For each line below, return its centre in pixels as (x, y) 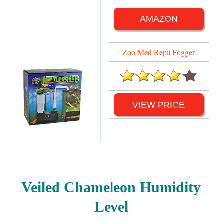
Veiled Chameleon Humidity (111, 187)
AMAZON (159, 19)
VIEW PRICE (159, 104)
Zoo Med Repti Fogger (159, 52)
